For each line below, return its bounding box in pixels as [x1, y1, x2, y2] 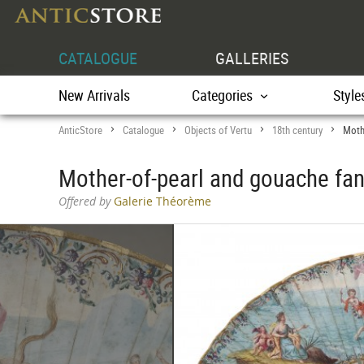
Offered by [58, 193, 110, 209]
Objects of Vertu [184, 123, 252, 137]
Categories [192, 85, 253, 105]
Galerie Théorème [110, 193, 211, 209]
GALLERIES [215, 47, 288, 69]
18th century [272, 123, 323, 137]
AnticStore [58, 123, 102, 137]
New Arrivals [58, 85, 130, 105]
